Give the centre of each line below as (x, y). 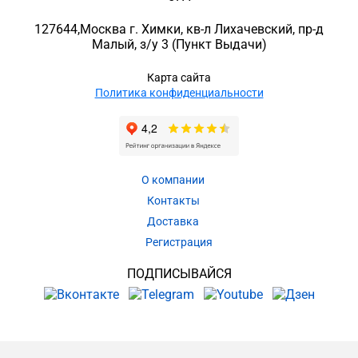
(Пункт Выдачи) (217, 44)
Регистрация (179, 242)
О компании (173, 179)
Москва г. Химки (130, 29)
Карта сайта (179, 77)
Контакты (173, 200)
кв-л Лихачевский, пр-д (255, 29)
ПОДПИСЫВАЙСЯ (179, 273)
